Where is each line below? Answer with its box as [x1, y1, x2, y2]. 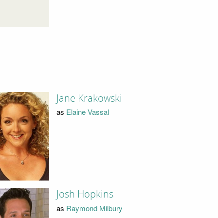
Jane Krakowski [56, 92, 122, 104]
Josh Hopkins [56, 188, 113, 200]
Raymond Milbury [66, 202, 123, 213]
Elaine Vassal [66, 107, 109, 117]
